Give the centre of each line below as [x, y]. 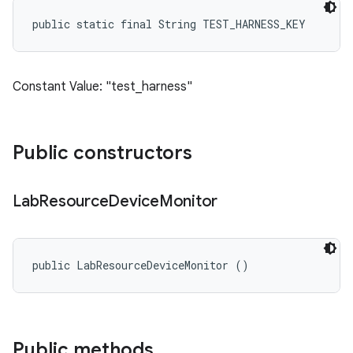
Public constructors [102, 153]
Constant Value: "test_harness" [102, 87]
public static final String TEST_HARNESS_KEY [169, 24]
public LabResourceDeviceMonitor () [141, 265]
